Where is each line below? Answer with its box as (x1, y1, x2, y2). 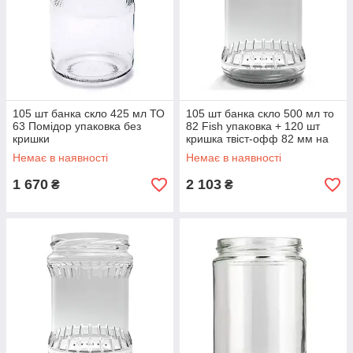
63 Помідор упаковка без (13, 120, 141, 132)
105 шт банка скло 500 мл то (186, 107, 334, 120)
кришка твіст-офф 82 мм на (186, 132, 329, 145)
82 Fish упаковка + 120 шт (186, 120, 320, 132)
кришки (13, 132, 50, 145)
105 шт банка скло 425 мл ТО (13, 107, 165, 120)
